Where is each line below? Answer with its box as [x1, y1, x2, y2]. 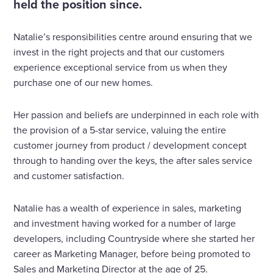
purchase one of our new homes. [13, 75, 154, 89]
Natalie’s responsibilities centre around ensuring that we [13, 29, 253, 43]
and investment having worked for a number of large [13, 216, 236, 230]
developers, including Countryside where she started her [13, 231, 255, 245]
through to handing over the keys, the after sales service [13, 153, 253, 167]
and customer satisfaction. [13, 168, 125, 182]
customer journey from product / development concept [13, 138, 247, 152]
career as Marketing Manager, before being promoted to [13, 246, 251, 260]
